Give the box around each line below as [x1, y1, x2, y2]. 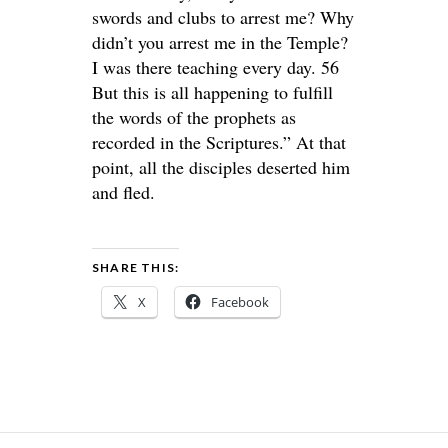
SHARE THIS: [92, 260, 180, 275]
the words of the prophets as [92, 105, 296, 129]
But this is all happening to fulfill [92, 80, 333, 104]
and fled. [92, 180, 155, 204]
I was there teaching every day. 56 [92, 55, 339, 79]
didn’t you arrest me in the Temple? [92, 30, 348, 54]
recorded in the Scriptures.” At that [92, 130, 346, 154]
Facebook [211, 293, 269, 311]
